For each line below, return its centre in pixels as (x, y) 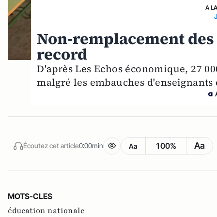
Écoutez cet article (51, 145)
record (62, 54)
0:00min (91, 145)
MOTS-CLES (30, 196)
